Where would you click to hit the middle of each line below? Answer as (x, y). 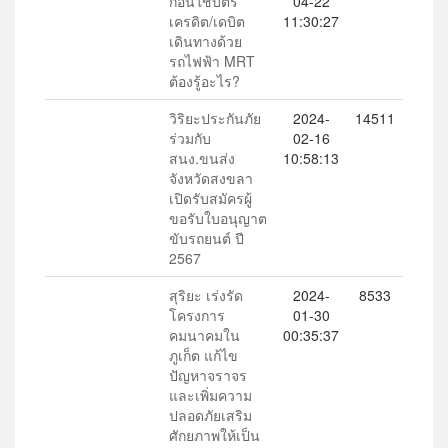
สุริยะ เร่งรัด (206, 295)
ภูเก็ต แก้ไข (203, 355)
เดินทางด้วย (205, 41)
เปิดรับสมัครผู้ (210, 198)
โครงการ (197, 315)
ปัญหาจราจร (208, 375)
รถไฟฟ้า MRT (212, 61)
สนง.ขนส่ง (202, 158)
